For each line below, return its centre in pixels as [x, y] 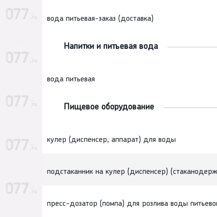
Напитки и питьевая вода [111, 47]
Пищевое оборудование [109, 108]
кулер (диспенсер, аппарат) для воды [111, 140]
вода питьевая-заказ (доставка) [100, 19]
